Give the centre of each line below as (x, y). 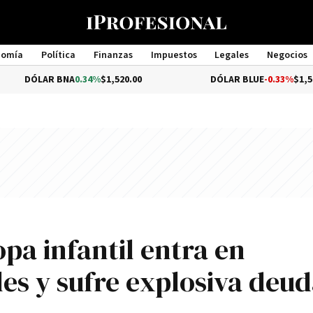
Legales (232, 55)
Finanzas (113, 55)
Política (58, 55)
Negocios (287, 55)
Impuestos (174, 55)
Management (156, 68)
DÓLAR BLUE (186, 80)
